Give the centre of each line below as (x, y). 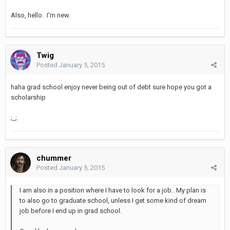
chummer (54, 158)
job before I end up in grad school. (71, 210)
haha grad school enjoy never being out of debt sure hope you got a (111, 87)
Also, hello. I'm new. (41, 15)
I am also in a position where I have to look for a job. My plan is (113, 190)
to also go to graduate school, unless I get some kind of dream (113, 200)
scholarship (28, 97)
